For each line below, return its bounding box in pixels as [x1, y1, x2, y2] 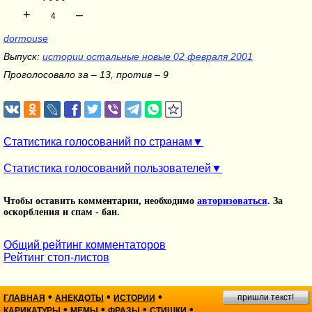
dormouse [3, 33, 48, 44]
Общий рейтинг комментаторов [3, 239, 166, 251]
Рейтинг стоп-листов [3, 251, 109, 263]
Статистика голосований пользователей [3, 162, 211, 174]
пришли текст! [237, 292, 294, 302]
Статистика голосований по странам [3, 136, 192, 148]
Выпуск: [3, 51, 42, 62]
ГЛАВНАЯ [3, 293, 45, 303]
